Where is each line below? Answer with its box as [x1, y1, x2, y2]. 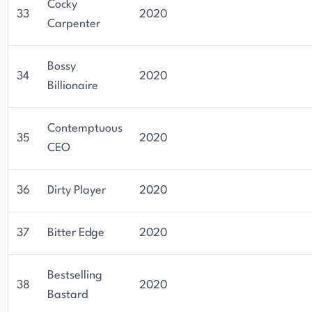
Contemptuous [47, 123, 123, 134]
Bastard [47, 289, 88, 301]
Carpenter [47, 18, 100, 30]
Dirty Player [47, 185, 106, 196]
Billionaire [47, 80, 98, 92]
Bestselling [47, 270, 102, 281]
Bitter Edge [47, 227, 104, 239]
